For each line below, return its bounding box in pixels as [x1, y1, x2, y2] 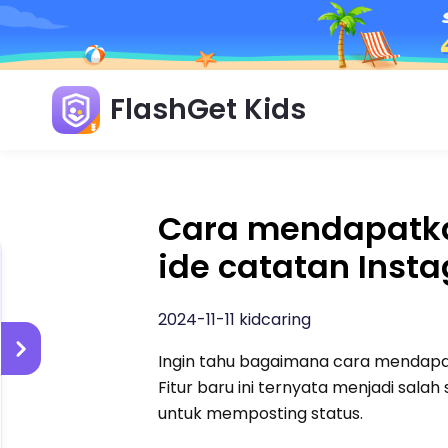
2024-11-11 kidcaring [158, 307, 312, 331]
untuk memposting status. [158, 401, 364, 425]
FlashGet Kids [110, 89, 306, 129]
